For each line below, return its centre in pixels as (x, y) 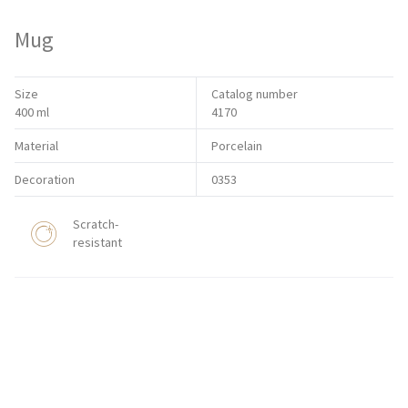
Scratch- (96, 224)
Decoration (45, 180)
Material (36, 146)
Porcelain (237, 146)
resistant (97, 243)
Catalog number (255, 94)
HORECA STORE (204, 329)
